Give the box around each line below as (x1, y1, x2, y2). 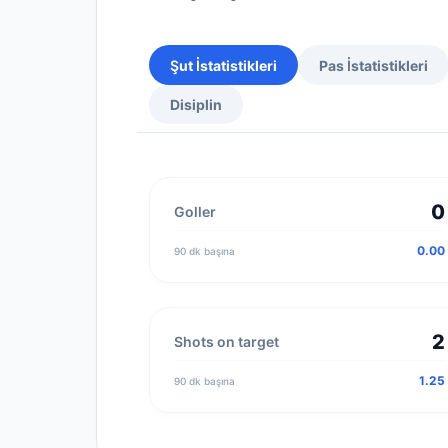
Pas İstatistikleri (319, 57, 428, 75)
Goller (174, 203, 216, 221)
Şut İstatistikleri (170, 57, 277, 75)
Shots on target (174, 333, 279, 351)
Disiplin (170, 96, 222, 114)
